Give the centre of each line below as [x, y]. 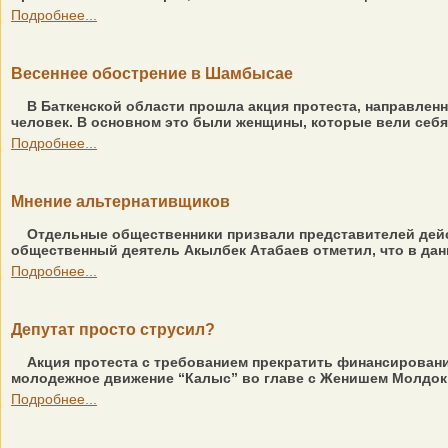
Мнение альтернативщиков [120, 201]
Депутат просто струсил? [113, 329]
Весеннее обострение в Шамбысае [152, 73]
